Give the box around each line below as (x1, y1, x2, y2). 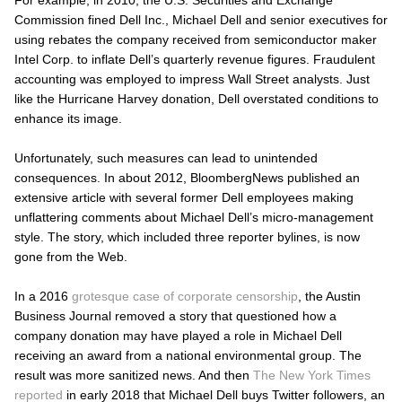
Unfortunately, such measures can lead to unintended (14, 150, 318, 165)
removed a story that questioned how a (111, 308, 336, 323)
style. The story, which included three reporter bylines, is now (14, 229, 360, 244)
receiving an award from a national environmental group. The (14, 347, 362, 363)
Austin (326, 288, 361, 303)
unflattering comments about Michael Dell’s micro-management (14, 209, 373, 224)
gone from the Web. (14, 249, 127, 264)
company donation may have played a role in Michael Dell (14, 328, 342, 343)
